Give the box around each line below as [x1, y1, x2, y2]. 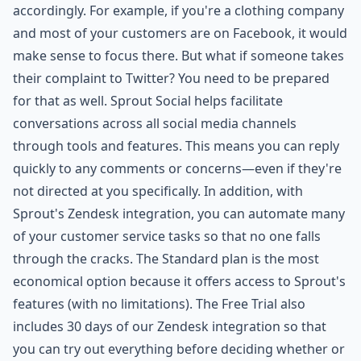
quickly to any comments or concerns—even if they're [13, 160, 342, 178]
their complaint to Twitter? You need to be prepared [13, 69, 330, 88]
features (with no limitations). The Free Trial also [13, 295, 305, 313]
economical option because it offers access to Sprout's [13, 272, 346, 291]
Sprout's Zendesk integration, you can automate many [13, 205, 345, 223]
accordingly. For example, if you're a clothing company [13, 2, 344, 20]
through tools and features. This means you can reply [13, 137, 339, 156]
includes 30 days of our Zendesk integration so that [13, 317, 326, 336]
